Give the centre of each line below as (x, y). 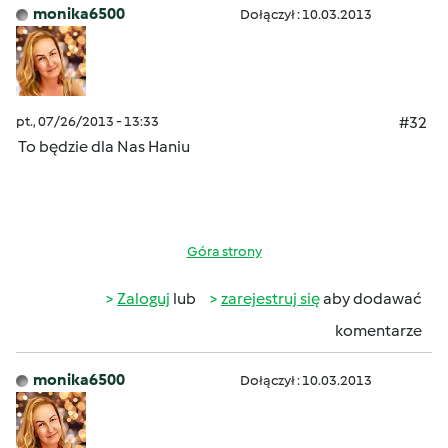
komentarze (378, 330)
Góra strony (224, 251)
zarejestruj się (270, 298)
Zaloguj (143, 298)
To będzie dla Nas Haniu (104, 146)
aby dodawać (371, 298)
